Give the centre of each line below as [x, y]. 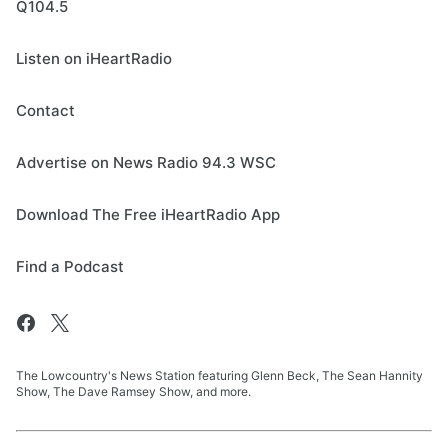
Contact [45, 111]
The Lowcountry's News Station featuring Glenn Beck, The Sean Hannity [219, 376]
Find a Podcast [70, 267]
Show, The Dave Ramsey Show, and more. [133, 392]
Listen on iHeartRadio [94, 59]
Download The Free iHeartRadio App [148, 215]
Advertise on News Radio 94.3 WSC [146, 163]
